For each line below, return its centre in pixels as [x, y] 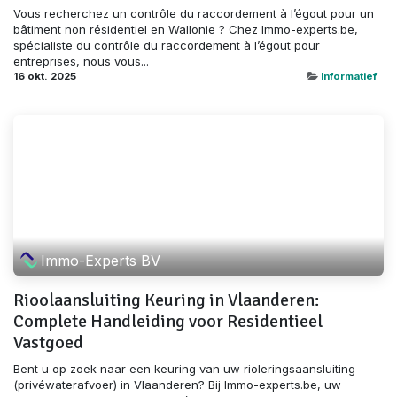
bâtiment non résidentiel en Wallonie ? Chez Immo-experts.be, [186, 30]
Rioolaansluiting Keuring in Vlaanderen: [166, 300]
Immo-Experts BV [101, 260]
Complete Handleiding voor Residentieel [168, 322]
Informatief [349, 77]
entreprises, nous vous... [81, 62]
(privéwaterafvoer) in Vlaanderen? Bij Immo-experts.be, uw [177, 385]
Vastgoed [48, 343]
